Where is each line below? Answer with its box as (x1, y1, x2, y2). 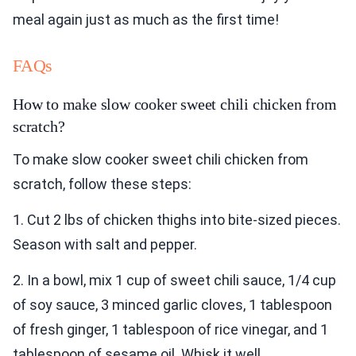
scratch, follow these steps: (13, 176, 192, 193)
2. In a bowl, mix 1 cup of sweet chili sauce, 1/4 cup (13, 272, 336, 289)
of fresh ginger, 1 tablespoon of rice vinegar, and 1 (13, 321, 328, 339)
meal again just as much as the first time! (13, 11, 279, 29)
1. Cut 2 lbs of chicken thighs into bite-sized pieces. (13, 211, 341, 229)
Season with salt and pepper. (13, 236, 197, 253)
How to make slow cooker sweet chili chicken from (13, 95, 337, 114)
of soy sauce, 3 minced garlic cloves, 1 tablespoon (13, 296, 332, 314)
